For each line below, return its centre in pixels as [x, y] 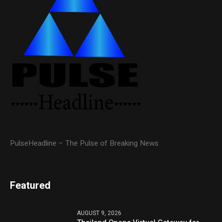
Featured [30, 185]
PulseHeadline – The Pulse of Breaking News [84, 143]
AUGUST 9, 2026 [99, 213]
